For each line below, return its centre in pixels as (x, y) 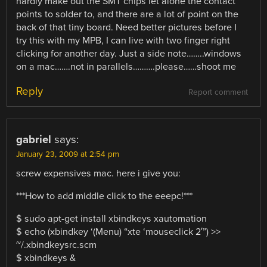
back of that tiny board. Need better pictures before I (127, 28)
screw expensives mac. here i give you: (99, 174)
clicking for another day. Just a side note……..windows (129, 54)
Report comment (218, 93)
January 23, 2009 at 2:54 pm (68, 155)
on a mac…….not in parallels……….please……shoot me (126, 67)
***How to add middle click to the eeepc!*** (105, 196)
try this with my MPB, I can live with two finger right (123, 41)
